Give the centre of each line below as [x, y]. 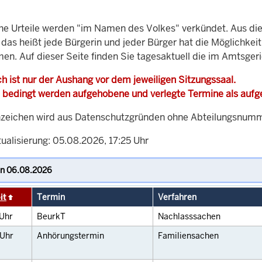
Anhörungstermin [70, 236]
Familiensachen [188, 236]
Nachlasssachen [189, 216]
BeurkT [51, 216]
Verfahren [177, 197]
